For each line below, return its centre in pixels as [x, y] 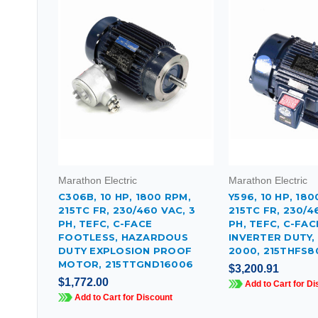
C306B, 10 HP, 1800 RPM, [125, 196]
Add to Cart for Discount [122, 297]
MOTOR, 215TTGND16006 [126, 264]
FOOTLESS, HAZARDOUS [123, 237]
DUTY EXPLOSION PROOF [125, 250]
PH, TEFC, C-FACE [105, 223]
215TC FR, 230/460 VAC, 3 [127, 210]
